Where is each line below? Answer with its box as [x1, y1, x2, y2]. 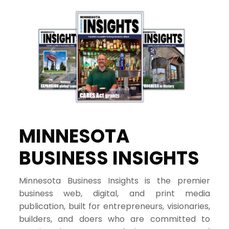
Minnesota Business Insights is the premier [18, 175, 211, 187]
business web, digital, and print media [18, 188, 211, 200]
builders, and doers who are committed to [18, 213, 211, 225]
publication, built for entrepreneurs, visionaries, [18, 200, 211, 213]
